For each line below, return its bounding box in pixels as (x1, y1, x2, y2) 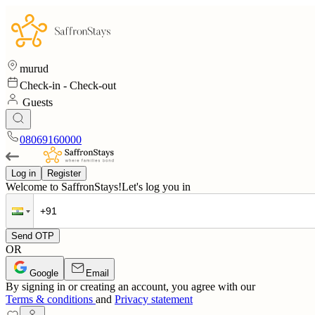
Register (47, 168, 81, 179)
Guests (20, 96, 53, 108)
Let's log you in (122, 181, 191, 193)
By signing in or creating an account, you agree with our (6, 281, 255, 292)
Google (30, 268, 58, 278)
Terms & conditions (6, 293, 93, 305)
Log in (11, 168, 36, 179)
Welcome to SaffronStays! (6, 181, 122, 193)
